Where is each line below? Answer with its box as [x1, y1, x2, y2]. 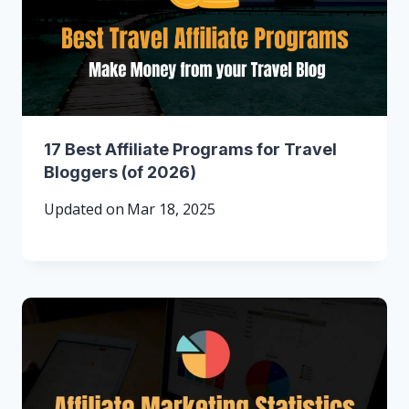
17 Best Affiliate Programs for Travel [44, 140, 337, 160]
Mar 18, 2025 [127, 199, 216, 220]
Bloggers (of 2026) [44, 163, 196, 183]
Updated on [44, 199, 124, 220]
